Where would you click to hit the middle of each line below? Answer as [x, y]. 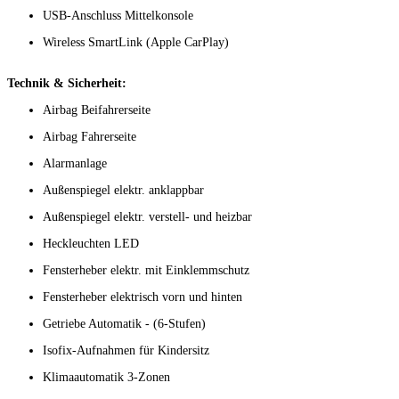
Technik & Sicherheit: [67, 84]
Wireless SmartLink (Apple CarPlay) [136, 43]
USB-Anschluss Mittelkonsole [118, 16]
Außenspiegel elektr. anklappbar [123, 191]
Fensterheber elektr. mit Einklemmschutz [146, 271]
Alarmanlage [75, 164]
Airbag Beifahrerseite [97, 110]
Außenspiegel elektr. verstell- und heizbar [147, 217]
